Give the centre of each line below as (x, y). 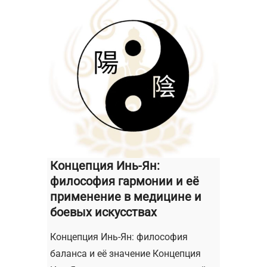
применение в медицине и (126, 196)
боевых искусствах (103, 212)
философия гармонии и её (125, 181)
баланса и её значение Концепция (125, 253)
